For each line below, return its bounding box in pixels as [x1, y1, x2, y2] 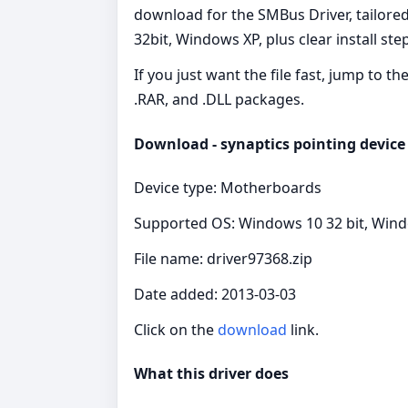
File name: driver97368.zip [134, 248, 312, 269]
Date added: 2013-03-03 [134, 283, 296, 304]
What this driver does [134, 363, 289, 384]
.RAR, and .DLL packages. [134, 89, 304, 110]
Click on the [134, 319, 218, 340]
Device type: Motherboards [134, 177, 321, 198]
